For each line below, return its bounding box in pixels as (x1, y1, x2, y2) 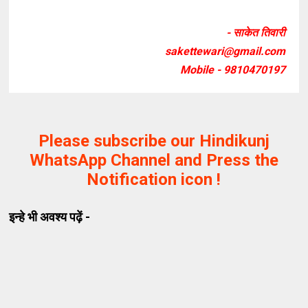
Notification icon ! (87, 170, 221, 190)
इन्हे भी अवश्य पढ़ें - (9, 210, 91, 225)
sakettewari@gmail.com (164, 45, 285, 58)
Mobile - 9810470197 (179, 63, 285, 77)
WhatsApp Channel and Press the (29, 151, 278, 170)
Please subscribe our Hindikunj (38, 131, 269, 151)
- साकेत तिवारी (225, 26, 285, 40)
